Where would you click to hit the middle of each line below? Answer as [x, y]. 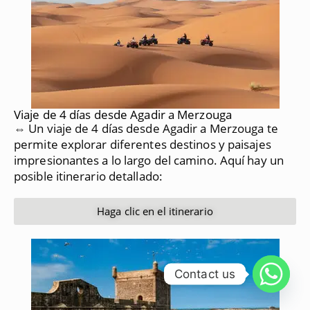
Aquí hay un [252, 160]
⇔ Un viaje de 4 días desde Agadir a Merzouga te [146, 128]
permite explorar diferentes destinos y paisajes [143, 144]
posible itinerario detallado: [88, 176]
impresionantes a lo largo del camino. [116, 160]
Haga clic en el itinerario [155, 211]
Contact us [205, 274]
